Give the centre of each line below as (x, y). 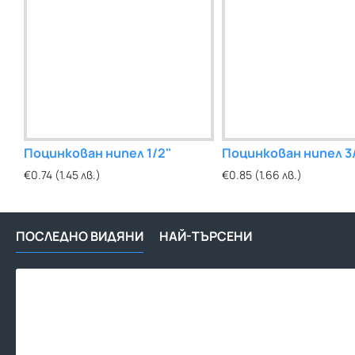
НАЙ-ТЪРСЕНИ (206, 237)
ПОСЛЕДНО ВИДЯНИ (80, 237)
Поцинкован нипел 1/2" (97, 153)
